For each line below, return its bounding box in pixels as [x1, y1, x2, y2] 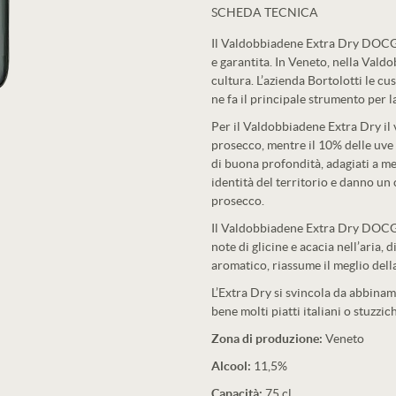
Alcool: [211, 359, 254, 373]
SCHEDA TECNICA [211, 5, 318, 19]
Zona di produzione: [211, 331, 325, 346]
